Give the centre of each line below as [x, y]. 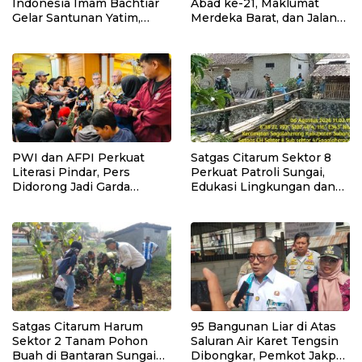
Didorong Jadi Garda [71, 186]
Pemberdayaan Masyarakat [270, 201]
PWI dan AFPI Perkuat [78, 157]
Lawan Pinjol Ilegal [67, 215]
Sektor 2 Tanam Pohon [80, 341]
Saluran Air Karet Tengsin [265, 341]
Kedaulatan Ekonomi [251, 46]
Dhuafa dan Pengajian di [84, 32]
